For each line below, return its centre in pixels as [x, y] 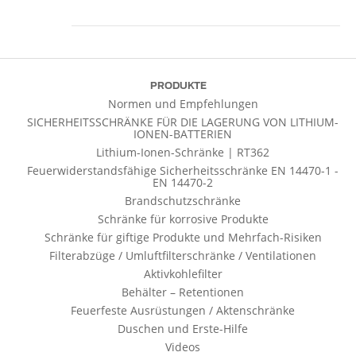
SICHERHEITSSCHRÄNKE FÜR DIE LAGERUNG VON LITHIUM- [183, 122]
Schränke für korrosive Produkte [183, 219]
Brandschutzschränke [183, 201]
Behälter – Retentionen [183, 292]
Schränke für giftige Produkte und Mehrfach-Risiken [183, 237]
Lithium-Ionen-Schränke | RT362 [183, 152]
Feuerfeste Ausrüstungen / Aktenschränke [183, 310]
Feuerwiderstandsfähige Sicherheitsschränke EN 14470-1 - [183, 170]
